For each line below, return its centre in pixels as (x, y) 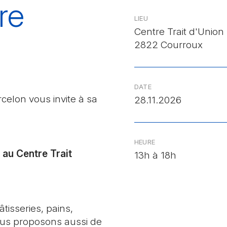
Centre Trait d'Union (179, 32)
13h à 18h (155, 156)
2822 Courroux (168, 45)
